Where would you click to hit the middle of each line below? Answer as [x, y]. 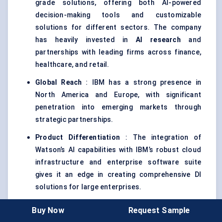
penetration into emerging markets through [118, 107]
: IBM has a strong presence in [141, 83]
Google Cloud [46, 217]
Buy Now [48, 210]
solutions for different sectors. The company [118, 28]
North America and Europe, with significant [118, 95]
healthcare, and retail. [72, 65]
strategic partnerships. [74, 120]
